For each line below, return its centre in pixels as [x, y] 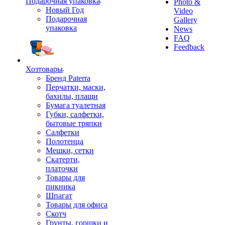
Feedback [189, 47]
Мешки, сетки [70, 150]
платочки [62, 168]
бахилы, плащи [72, 96]
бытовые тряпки [74, 123]
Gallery [186, 20]
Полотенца [65, 141]
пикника [61, 187]
